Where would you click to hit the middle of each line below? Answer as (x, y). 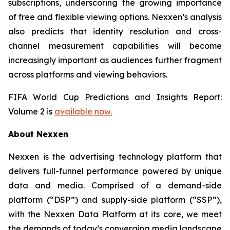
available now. (83, 111)
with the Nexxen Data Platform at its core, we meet (115, 214)
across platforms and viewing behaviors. (88, 74)
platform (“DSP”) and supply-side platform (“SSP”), (115, 199)
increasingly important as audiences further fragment (115, 60)
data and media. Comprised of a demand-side (115, 185)
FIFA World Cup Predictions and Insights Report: (115, 97)
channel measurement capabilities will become (115, 45)
